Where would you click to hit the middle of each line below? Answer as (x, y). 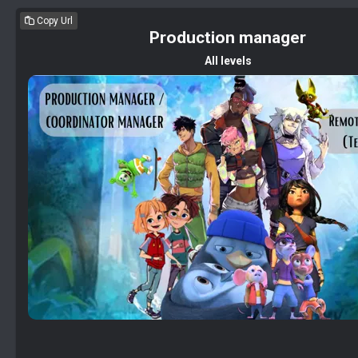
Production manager (228, 38)
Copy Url (53, 21)
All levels (228, 61)
